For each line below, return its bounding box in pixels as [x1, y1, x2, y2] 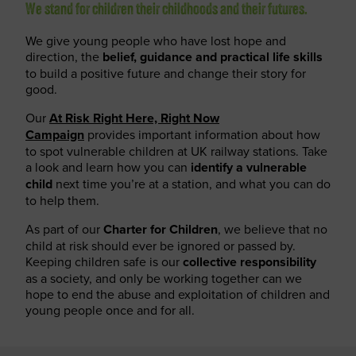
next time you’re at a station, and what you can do [52, 175, 331, 192]
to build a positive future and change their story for [25, 64, 306, 82]
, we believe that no [218, 220, 327, 238]
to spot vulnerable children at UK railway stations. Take [25, 142, 327, 160]
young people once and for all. [25, 301, 195, 319]
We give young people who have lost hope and [25, 32, 286, 49]
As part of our [25, 220, 103, 238]
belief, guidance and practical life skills [103, 48, 323, 66]
